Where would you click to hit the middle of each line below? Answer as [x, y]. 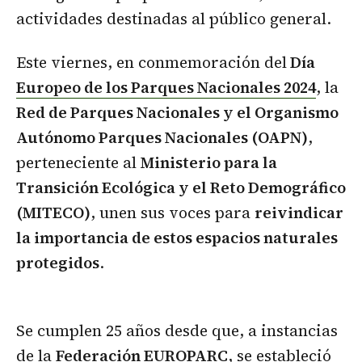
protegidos [58, 263]
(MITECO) [53, 213]
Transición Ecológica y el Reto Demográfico [181, 188]
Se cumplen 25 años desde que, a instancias [177, 331]
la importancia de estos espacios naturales [177, 238]
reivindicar [299, 213]
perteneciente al [78, 163]
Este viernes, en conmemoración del [152, 63]
